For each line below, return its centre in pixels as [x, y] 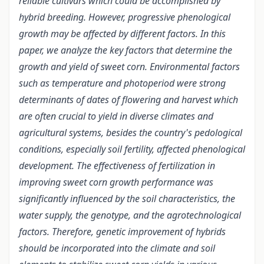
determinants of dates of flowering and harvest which [128, 100]
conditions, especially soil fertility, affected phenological [132, 149]
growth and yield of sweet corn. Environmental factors [129, 67]
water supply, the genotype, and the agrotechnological [130, 215]
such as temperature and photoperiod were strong [122, 83]
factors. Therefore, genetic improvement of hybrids [122, 232]
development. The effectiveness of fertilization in [117, 166]
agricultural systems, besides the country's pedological [131, 133]
